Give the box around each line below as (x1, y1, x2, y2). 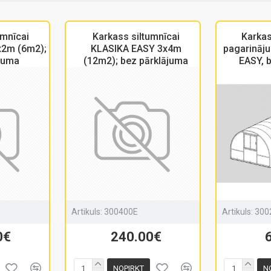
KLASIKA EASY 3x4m (90, 43, 181, 54)
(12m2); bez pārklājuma (83, 55, 189, 67)
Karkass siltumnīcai (92, 31, 180, 42)
